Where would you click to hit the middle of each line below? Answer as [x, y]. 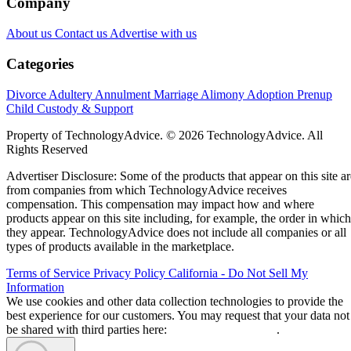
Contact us [82, 34]
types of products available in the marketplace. [120, 246]
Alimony [224, 94]
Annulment [124, 94]
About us [31, 34]
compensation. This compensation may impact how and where [160, 204]
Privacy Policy [131, 273]
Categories [40, 63]
